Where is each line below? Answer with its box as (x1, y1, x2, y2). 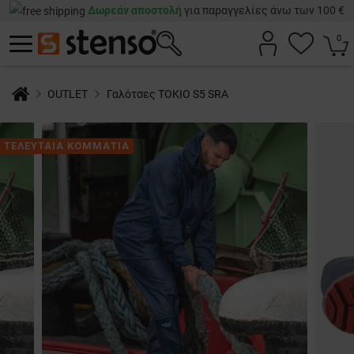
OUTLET (47, 88, 88, 101)
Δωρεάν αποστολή (88, 4, 182, 17)
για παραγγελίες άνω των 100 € (182, 4, 345, 17)
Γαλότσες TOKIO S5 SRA (106, 88, 228, 101)
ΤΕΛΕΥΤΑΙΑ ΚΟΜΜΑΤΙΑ (4, 140, 130, 153)
